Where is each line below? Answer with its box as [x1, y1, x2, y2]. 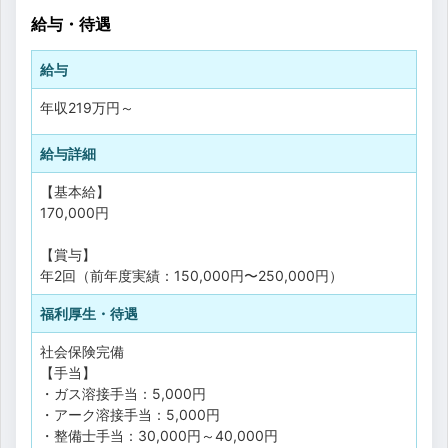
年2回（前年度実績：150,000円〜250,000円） [40, 266, 343, 284]
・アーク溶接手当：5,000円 [40, 405, 220, 423]
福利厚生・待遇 [40, 304, 138, 322]
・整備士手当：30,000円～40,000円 [40, 426, 278, 444]
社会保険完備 [40, 342, 124, 360]
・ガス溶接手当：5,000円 [40, 384, 206, 402]
